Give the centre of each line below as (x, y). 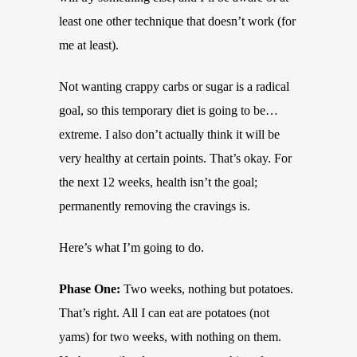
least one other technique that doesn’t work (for (177, 21)
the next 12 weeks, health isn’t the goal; (158, 182)
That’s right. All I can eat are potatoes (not (164, 313)
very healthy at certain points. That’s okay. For (175, 158)
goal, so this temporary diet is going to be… (169, 110)
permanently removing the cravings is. (155, 206)
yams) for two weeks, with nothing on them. (170, 337)
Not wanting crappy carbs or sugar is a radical (174, 86)
